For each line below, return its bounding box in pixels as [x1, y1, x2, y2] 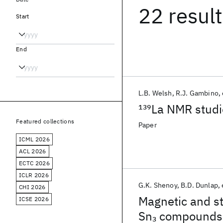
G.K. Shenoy [138, 181, 177, 190]
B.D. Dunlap [181, 181, 218, 190]
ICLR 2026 [19, 171, 49, 179]
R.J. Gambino [175, 89, 219, 98]
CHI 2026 [19, 183, 46, 191]
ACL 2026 [19, 147, 46, 155]
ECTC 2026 [19, 159, 50, 167]
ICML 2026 [19, 135, 50, 143]
